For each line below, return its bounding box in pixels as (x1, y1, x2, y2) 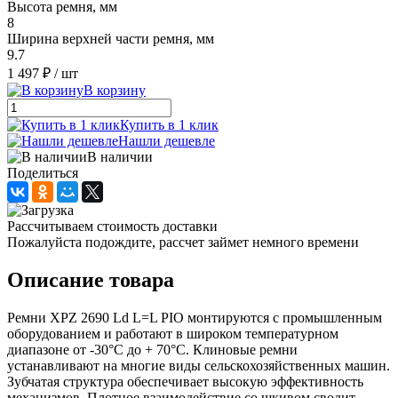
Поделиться (7, 164, 78, 180)
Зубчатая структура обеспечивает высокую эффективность (7, 373, 363, 389)
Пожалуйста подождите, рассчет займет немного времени (7, 234, 359, 250)
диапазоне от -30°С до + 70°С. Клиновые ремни (7, 341, 298, 357)
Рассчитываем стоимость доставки (7, 218, 218, 234)
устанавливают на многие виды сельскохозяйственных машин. (7, 357, 390, 373)
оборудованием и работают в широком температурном (7, 325, 338, 341)
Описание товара (7, 267, 174, 291)
